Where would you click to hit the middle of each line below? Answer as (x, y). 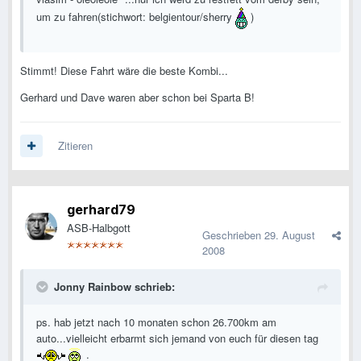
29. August (290, 235)
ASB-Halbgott (99, 228)
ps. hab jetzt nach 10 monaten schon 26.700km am (156, 322)
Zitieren (75, 146)
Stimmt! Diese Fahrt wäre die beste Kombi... (124, 71)
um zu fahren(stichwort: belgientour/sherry (136, 17)
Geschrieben (233, 235)
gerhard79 (101, 210)
